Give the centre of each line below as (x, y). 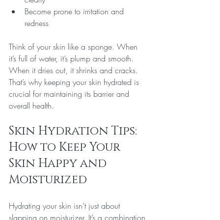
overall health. (31, 106)
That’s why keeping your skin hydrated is (75, 82)
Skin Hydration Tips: (74, 131)
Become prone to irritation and (75, 11)
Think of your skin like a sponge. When (74, 47)
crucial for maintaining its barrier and (70, 94)
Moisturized (48, 180)
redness (37, 23)
